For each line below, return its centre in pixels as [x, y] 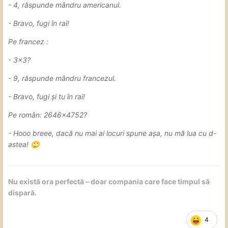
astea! [19, 144]
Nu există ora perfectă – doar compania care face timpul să [109, 181]
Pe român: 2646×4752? [48, 115]
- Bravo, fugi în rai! [40, 23]
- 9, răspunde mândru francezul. [63, 78]
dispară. [22, 192]
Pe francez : [28, 41]
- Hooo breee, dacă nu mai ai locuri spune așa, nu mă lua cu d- [112, 133]
